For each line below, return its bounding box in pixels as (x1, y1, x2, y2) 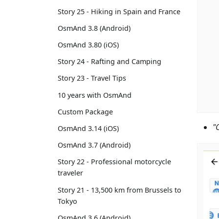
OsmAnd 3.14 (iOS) (58, 123, 119, 133)
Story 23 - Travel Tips (58, 73, 126, 83)
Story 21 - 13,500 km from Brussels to (58, 185, 181, 195)
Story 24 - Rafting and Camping (58, 57, 161, 66)
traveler (58, 168, 83, 178)
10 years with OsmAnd (58, 90, 131, 100)
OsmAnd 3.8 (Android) (58, 23, 131, 33)
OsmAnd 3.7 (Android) (58, 140, 131, 150)
